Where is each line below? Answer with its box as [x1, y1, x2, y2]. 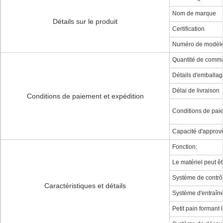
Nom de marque [172, 10, 216, 17]
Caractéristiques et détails [44, 182, 126, 190]
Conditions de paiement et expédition [26, 92, 144, 100]
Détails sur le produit [53, 17, 117, 25]
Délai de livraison [172, 87, 220, 94]
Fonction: [172, 143, 197, 150]
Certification [172, 25, 205, 32]
